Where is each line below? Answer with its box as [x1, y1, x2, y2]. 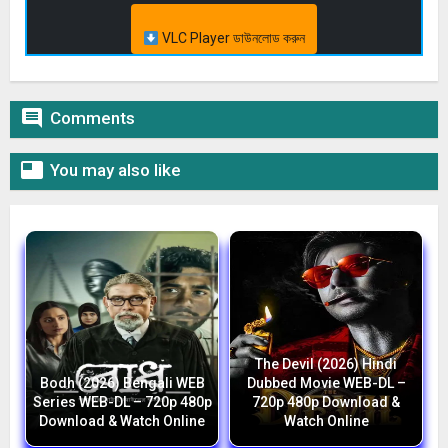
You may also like [50, 160, 181, 181]
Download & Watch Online [39, 413, 205, 430]
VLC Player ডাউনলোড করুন [158, 30, 305, 47]
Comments [50, 108, 135, 129]
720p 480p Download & [252, 394, 400, 411]
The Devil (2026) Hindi [255, 356, 397, 373]
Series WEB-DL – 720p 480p [32, 394, 212, 411]
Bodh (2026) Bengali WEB [39, 375, 205, 392]
